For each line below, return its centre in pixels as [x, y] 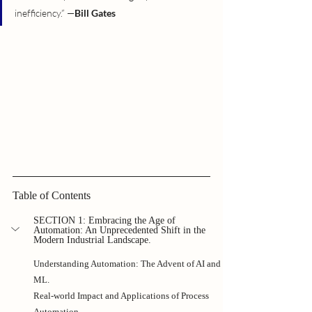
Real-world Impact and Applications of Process [122, 295]
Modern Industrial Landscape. [92, 240]
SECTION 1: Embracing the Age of [106, 220]
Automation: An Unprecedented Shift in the [121, 230]
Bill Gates [95, 13]
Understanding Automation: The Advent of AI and [128, 263]
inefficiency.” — [45, 13]
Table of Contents [52, 195]
